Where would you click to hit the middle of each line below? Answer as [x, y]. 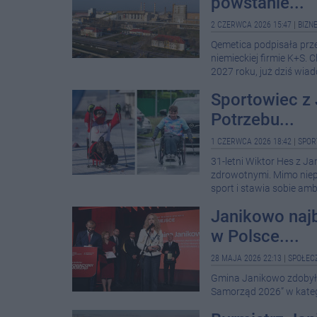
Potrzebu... [253, 120]
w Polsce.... [255, 236]
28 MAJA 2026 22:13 [246, 258]
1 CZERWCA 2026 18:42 [251, 142]
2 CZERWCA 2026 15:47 [251, 25]
